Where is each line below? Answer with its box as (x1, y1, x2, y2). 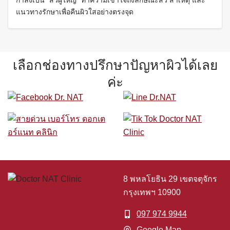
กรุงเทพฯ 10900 (123, 187, 181, 197)
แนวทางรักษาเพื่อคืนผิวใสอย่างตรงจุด (16, 7, 133, 16)
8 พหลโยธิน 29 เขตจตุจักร (123, 174, 217, 183)
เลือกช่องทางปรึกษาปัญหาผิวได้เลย (12, 57, 218, 73)
